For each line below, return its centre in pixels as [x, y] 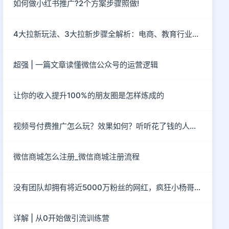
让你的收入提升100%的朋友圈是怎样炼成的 [89, 95]
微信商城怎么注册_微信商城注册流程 [77, 157]
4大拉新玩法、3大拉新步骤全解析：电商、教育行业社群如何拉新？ [196, 34]
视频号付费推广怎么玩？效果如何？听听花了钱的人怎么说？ [193, 126]
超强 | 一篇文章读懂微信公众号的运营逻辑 [86, 65]
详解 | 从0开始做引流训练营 [62, 218]
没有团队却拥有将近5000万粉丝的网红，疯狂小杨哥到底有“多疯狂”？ [198, 187]
